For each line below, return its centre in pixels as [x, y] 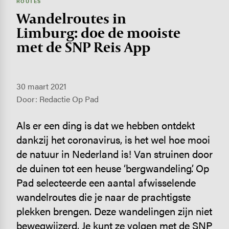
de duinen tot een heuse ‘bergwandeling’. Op [112, 168]
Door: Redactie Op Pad [57, 99]
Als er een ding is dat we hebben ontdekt [105, 125]
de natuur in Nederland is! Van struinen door [114, 154]
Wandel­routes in [71, 18]
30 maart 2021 [41, 86]
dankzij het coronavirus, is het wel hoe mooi [113, 140]
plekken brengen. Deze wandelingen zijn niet [114, 211]
